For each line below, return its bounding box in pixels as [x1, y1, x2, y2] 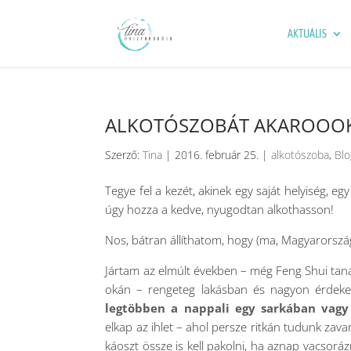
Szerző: [105, 147, 143, 162]
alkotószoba [271, 147, 330, 162]
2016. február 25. [175, 147, 259, 162]
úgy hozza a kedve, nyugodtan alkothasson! [105, 201, 335, 217]
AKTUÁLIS [287, 27, 327, 40]
